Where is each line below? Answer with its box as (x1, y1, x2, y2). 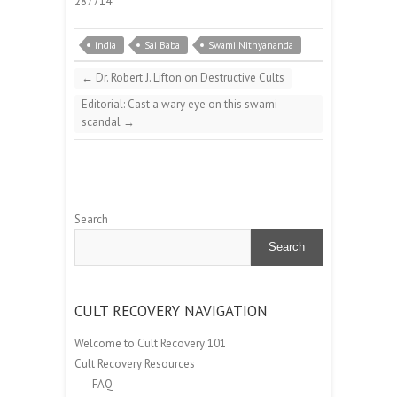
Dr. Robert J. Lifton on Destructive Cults (93, 69, 284, 85)
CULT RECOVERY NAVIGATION (74, 300, 268, 321)
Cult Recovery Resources (74, 355, 195, 371)
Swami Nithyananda (208, 38, 293, 51)
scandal (82, 113, 123, 129)
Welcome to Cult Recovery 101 (74, 335, 226, 351)
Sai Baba (144, 38, 180, 51)
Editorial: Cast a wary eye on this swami (82, 96, 277, 112)
